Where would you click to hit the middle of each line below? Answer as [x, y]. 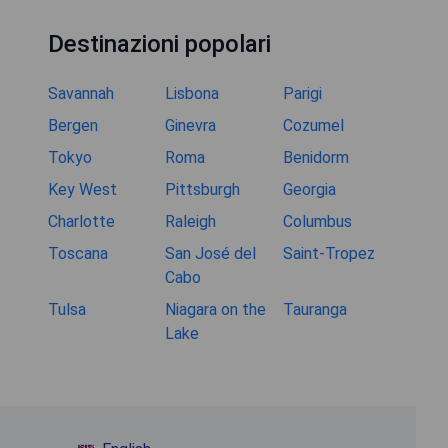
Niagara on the [216, 309]
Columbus [317, 221]
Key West [82, 189]
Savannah [81, 93]
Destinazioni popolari [159, 43]
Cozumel [313, 125]
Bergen [73, 125]
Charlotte [81, 221]
